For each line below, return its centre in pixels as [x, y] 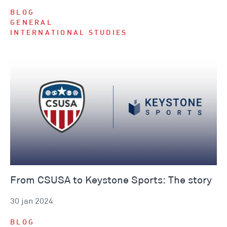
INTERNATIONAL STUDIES [69, 33]
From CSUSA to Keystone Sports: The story [111, 180]
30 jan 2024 [32, 201]
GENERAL [31, 23]
